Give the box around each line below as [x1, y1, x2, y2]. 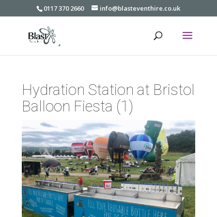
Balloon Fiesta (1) [21, 97, 133, 115]
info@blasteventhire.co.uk [100, 3, 181, 13]
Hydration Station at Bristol [21, 81, 195, 99]
